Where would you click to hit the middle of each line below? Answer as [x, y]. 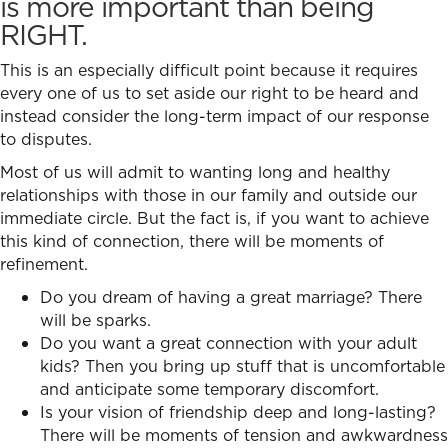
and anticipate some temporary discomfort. [212, 389]
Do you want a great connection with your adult [228, 343]
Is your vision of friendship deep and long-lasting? [238, 412]
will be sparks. [98, 320]
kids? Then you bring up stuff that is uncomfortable [242, 366]
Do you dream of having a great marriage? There [231, 297]
